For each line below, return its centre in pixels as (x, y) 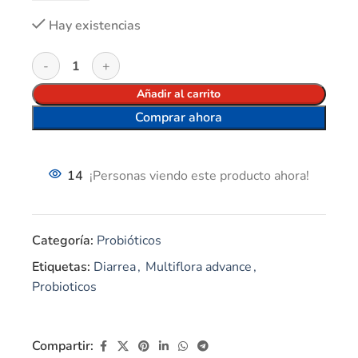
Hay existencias (95, 25)
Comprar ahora (179, 117)
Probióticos (129, 240)
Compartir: (63, 346)
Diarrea (115, 267)
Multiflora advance (199, 267)
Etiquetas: (61, 267)
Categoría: (63, 240)
